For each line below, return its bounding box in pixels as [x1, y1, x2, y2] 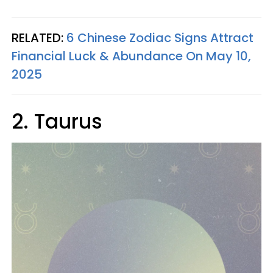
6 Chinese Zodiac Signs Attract [66, 29, 253, 47]
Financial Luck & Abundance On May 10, [12, 48, 251, 65]
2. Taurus [12, 107, 102, 136]
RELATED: [12, 29, 66, 47]
